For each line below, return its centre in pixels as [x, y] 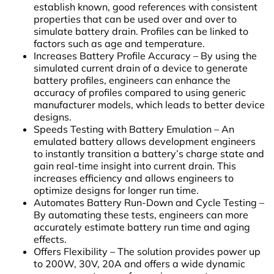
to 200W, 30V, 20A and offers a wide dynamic [139, 263]
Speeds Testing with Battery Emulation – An [134, 129]
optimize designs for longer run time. [116, 190]
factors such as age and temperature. [119, 43]
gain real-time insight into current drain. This [135, 165]
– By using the [225, 55]
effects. [50, 239]
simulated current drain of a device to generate [141, 68]
